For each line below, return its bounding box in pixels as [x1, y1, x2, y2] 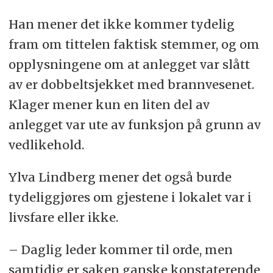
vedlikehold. [8, 137, 84, 153]
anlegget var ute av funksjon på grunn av [8, 117, 261, 133]
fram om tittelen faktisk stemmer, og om [8, 37, 260, 52]
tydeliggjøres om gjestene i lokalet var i [8, 190, 252, 205]
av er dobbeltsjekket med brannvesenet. [8, 77, 254, 93]
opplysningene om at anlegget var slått [8, 57, 250, 73]
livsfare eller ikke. [8, 210, 118, 225]
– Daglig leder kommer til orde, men [8, 241, 233, 257]
